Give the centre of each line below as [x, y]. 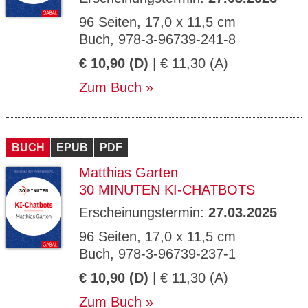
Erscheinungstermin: [144, 212]
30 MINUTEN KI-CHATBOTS [167, 190]
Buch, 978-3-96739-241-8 [157, 39]
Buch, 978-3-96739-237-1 [157, 254]
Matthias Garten [129, 173]
